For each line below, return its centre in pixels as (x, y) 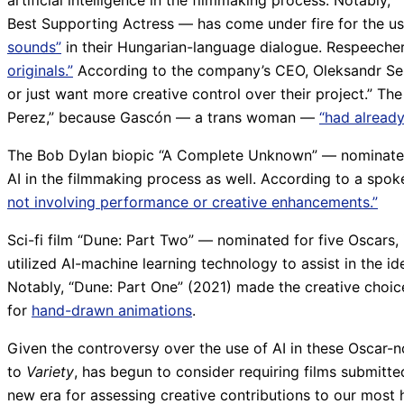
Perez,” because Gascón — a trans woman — (163, 118)
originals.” (40, 71)
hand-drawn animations (112, 311)
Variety (50, 372)
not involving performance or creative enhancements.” (193, 202)
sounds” (34, 47)
